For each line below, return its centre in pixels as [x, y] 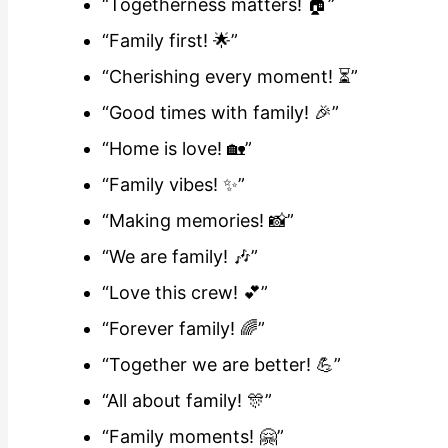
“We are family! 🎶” [180, 256]
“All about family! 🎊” [187, 400]
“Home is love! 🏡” [177, 148]
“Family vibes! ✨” [173, 184]
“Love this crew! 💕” [185, 292]
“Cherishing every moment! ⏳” [230, 76]
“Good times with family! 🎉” [220, 112]
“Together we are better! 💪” [221, 364]
